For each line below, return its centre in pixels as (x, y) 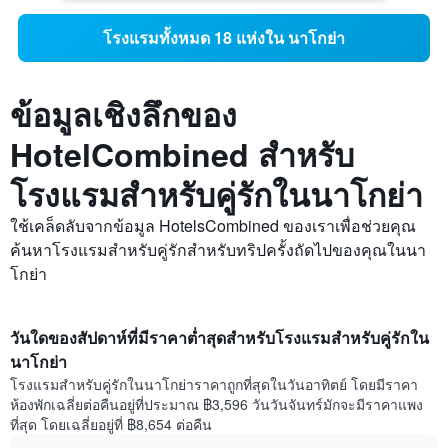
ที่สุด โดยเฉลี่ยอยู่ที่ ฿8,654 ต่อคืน (111, 424)
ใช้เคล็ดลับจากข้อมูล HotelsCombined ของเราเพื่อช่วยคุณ (213, 226)
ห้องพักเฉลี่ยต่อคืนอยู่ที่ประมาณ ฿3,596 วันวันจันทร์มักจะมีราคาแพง (216, 404)
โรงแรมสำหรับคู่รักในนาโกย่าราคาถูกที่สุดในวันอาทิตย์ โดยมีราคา (214, 384)
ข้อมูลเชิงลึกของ (123, 114)
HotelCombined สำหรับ (182, 154)
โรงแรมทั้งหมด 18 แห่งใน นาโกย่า (224, 38)
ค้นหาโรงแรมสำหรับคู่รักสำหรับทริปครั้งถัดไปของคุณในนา (218, 250)
